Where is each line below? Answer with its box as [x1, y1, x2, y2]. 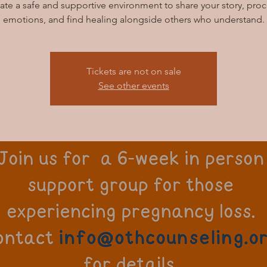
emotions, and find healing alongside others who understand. [2, 14, 265, 25]
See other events [98, 80, 169, 91]
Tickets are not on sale [86, 66, 181, 77]
